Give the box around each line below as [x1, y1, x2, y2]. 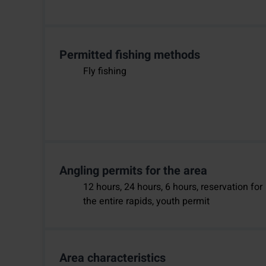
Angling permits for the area [59, 162, 207, 180]
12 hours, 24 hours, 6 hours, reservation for [83, 180, 262, 195]
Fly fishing [83, 64, 126, 79]
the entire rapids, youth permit [83, 194, 210, 209]
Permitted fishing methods [59, 46, 200, 64]
